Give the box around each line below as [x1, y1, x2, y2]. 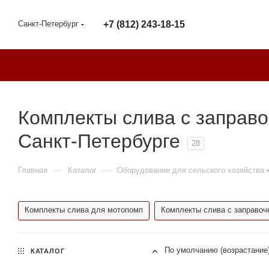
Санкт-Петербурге [18, 130, 180, 152]
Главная [18, 166, 47, 175]
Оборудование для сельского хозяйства [117, 166, 264, 175]
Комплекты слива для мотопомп [25, 205, 143, 214]
